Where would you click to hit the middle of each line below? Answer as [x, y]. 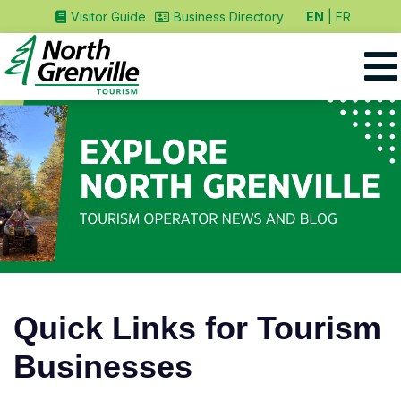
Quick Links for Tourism [197, 328]
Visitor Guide [108, 17]
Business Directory [228, 17]
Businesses [103, 367]
